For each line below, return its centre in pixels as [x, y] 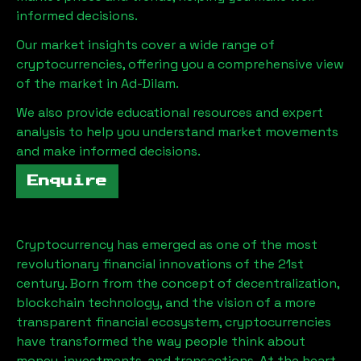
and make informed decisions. [108, 151]
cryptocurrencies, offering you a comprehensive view [180, 64]
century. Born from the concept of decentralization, [178, 283]
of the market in [68, 83]
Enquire [67, 181]
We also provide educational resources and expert [170, 112]
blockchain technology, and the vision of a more [166, 303]
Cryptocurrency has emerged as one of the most [167, 245]
